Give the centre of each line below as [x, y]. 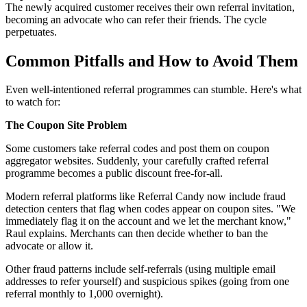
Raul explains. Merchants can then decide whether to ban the [137, 234]
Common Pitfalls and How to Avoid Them [152, 61]
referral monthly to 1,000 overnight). [84, 294]
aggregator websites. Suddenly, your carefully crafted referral [137, 161]
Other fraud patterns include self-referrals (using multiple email [140, 269]
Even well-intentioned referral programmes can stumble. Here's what [153, 90]
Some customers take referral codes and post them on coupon [137, 149]
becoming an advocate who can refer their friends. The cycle [136, 19]
